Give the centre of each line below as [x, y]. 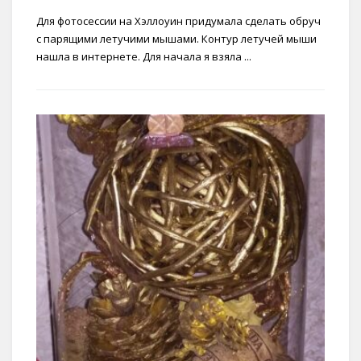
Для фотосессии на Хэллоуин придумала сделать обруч [178, 21]
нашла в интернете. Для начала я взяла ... [144, 56]
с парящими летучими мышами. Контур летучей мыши [176, 38]
